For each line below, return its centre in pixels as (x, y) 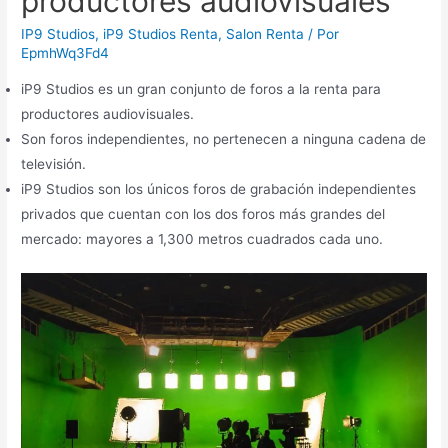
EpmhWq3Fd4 (65, 53)
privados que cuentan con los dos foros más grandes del (203, 214)
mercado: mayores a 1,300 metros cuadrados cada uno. (202, 239)
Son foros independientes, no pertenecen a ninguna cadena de (224, 139)
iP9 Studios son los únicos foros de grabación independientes (219, 189)
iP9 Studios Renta (161, 34)
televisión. (54, 164)
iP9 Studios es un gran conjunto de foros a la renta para (201, 89)
